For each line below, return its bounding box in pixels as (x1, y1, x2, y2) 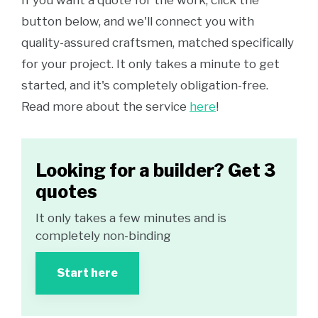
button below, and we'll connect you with (21, 14, 254, 28)
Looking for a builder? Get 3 (35, 160, 275, 181)
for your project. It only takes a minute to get (21, 57, 280, 71)
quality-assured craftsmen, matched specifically (21, 35, 294, 50)
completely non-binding (35, 229, 171, 243)
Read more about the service (21, 99, 190, 114)
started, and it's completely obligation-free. (21, 78, 268, 92)
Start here (57, 266, 118, 280)
